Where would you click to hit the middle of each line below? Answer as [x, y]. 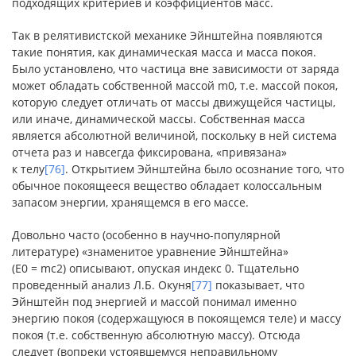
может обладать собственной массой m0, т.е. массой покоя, [175, 85]
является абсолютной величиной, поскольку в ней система [174, 135]
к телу [28, 169]
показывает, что [258, 285]
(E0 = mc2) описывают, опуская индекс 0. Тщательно [155, 268]
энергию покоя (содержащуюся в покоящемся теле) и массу [176, 318]
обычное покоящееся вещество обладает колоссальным [167, 186]
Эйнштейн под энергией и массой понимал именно [154, 302]
